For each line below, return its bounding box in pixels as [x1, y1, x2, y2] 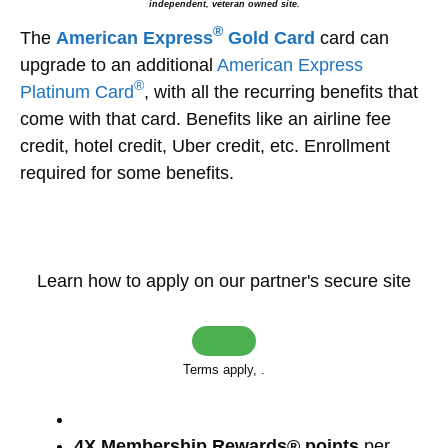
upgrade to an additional [20, 54, 217, 75]
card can [315, 27, 389, 48]
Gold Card [223, 27, 315, 48]
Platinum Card [20, 81, 134, 102]
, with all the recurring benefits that [144, 81, 418, 102]
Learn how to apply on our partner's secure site [37, 270, 411, 291]
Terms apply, [183, 361, 261, 377]
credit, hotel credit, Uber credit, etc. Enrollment [20, 135, 390, 156]
